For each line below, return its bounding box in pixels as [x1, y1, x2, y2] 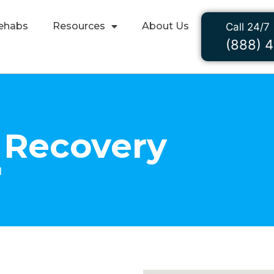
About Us [142, 20, 189, 32]
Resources [53, 20, 105, 32]
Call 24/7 [226, 21, 270, 33]
